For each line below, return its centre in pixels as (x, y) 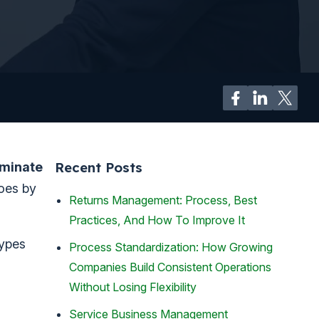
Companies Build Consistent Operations (170, 267)
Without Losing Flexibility (133, 287)
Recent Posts (99, 167)
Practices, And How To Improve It (157, 220)
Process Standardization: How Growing (171, 247)
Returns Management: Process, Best (163, 200)
